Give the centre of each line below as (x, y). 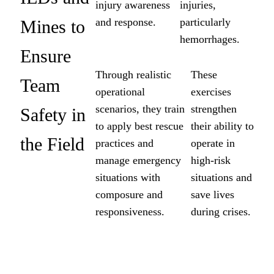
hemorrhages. (209, 39)
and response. (126, 22)
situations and (221, 177)
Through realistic (134, 75)
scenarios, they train (140, 109)
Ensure (46, 56)
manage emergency (139, 160)
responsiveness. (130, 212)
